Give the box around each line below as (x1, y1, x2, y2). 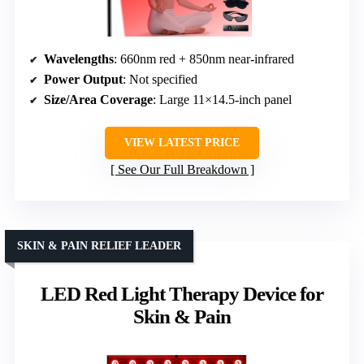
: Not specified (123, 72, 197, 87)
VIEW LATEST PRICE (124, 136, 240, 149)
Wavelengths (44, 52, 114, 67)
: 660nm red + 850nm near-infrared (114, 52, 294, 67)
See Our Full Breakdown (117, 162, 247, 177)
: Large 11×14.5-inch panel (153, 93, 292, 107)
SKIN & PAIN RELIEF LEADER (17, 240, 181, 253)
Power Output (44, 72, 123, 87)
